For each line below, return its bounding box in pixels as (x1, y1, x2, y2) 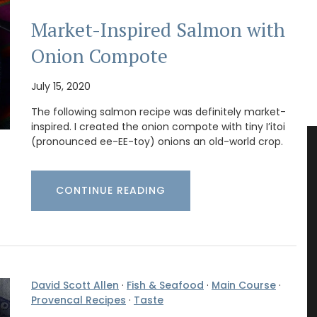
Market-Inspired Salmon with (31, 16, 285, 42)
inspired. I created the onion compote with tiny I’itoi (31, 119, 285, 134)
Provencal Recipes (31, 292, 126, 307)
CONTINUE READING (56, 183, 166, 197)
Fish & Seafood (127, 277, 204, 292)
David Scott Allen (31, 277, 119, 292)
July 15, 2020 (31, 79, 91, 93)
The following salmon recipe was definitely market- (31, 104, 286, 119)
